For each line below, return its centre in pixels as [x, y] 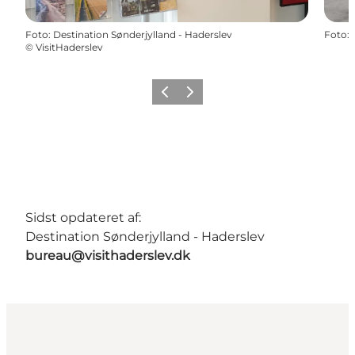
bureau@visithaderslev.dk [108, 255]
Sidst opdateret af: [83, 217]
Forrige [172, 97]
